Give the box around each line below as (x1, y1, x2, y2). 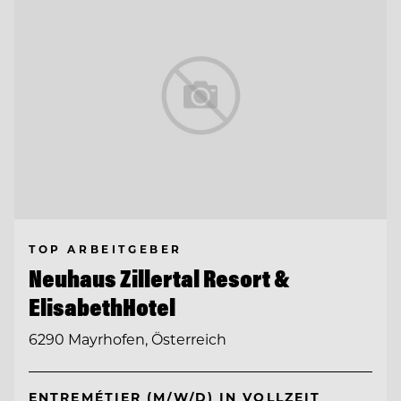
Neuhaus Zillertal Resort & (29, 263, 290, 294)
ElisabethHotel (29, 292, 175, 322)
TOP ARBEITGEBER (29, 242, 183, 256)
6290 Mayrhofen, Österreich (29, 329, 226, 349)
